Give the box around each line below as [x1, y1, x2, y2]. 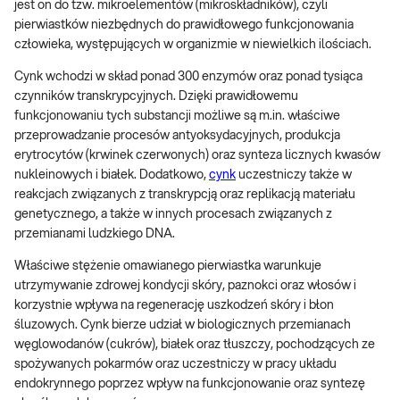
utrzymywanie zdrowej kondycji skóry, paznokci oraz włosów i [14, 279, 356, 293]
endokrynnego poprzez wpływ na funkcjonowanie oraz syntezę [14, 378, 365, 391]
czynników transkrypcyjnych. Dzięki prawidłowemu [14, 90, 298, 104]
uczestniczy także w [236, 169, 352, 182]
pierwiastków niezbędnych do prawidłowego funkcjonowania [14, 19, 354, 32]
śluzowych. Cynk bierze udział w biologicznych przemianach [14, 319, 351, 332]
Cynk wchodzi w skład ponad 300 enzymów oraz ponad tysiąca [14, 71, 362, 84]
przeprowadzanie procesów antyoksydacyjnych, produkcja [14, 129, 340, 143]
